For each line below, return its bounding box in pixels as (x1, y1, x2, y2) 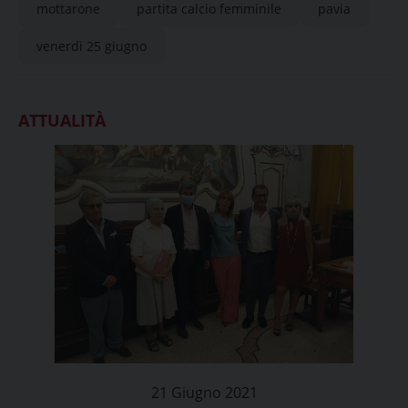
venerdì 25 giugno (36, 37, 147, 55)
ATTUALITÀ (18, 109, 106, 131)
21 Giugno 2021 (150, 382, 258, 403)
